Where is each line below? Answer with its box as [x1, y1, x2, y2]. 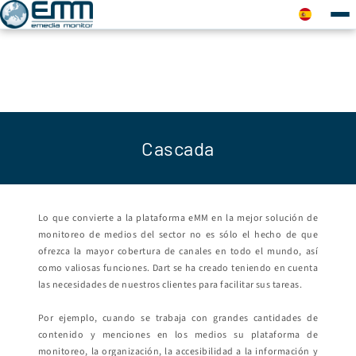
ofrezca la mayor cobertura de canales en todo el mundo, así [38, 245, 318, 259]
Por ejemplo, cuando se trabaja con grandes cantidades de [38, 311, 318, 326]
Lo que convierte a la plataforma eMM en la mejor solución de [38, 211, 318, 226]
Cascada [141, 137, 215, 161]
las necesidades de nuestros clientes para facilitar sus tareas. [38, 278, 303, 292]
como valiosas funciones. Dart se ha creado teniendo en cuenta [38, 261, 318, 276]
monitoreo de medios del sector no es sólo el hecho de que [38, 228, 318, 242]
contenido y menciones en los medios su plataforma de [38, 328, 318, 342]
